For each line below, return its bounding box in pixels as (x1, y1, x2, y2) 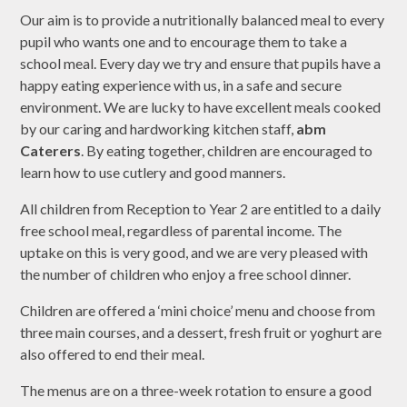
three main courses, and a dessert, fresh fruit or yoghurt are (20, 323, 382, 342)
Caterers (20, 142, 82, 160)
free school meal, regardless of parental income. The (20, 222, 342, 240)
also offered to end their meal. (20, 345, 205, 363)
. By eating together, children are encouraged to (81, 142, 373, 160)
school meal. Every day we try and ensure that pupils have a (20, 55, 382, 73)
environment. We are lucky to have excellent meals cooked (20, 98, 382, 116)
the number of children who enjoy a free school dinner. (20, 265, 352, 283)
